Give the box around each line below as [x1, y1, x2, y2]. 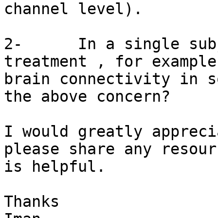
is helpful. [4, 158, 106, 176]
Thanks [4, 193, 59, 211]
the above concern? [4, 88, 170, 106]
